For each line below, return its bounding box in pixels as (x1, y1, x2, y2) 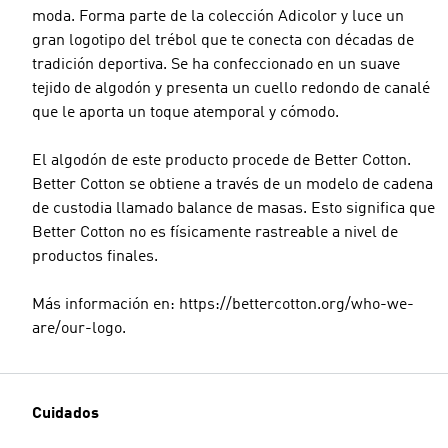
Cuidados (32, 406, 99, 422)
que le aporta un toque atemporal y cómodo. (32, 105, 339, 121)
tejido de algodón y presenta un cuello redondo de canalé (32, 81, 430, 97)
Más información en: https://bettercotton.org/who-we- (32, 297, 414, 313)
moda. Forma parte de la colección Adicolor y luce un (32, 9, 404, 25)
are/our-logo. (32, 321, 126, 337)
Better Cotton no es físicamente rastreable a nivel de (32, 225, 398, 241)
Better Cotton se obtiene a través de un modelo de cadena (32, 177, 433, 193)
